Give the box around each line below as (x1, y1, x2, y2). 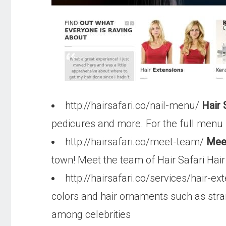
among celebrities (51, 208, 131, 220)
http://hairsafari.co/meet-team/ (65, 136, 206, 148)
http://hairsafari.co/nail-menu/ (65, 99, 202, 111)
